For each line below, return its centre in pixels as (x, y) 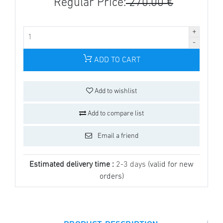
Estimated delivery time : (73, 165)
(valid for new (171, 165)
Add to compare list (115, 114)
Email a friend (117, 136)
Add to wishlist (115, 92)
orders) (111, 177)
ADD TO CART (116, 60)
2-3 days (132, 165)
